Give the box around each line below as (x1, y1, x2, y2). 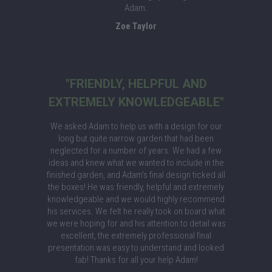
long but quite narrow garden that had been (58, 133, 214, 144)
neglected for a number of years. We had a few (50, 145, 222, 156)
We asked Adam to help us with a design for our (50, 121, 222, 132)
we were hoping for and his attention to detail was (46, 218, 226, 229)
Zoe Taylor (115, 21, 157, 32)
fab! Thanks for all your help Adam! (74, 254, 198, 265)
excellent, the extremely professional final (61, 230, 211, 241)
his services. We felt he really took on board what (47, 206, 225, 217)
